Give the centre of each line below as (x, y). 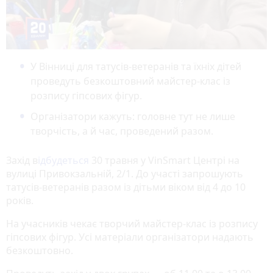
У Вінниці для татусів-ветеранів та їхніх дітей (136, 66)
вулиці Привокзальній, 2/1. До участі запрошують (125, 173)
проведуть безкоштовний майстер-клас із (130, 81)
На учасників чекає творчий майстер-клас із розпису (132, 223)
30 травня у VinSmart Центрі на (164, 160)
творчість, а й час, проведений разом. (122, 131)
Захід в (22, 160)
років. (20, 200)
